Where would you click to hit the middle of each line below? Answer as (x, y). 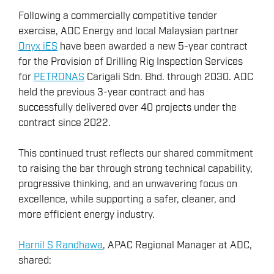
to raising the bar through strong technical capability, (135, 169)
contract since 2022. (65, 123)
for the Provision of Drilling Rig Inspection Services (131, 62)
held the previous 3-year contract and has (111, 93)
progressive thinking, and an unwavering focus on (128, 184)
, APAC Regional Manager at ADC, (177, 246)
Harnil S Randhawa (61, 246)
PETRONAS (59, 77)
